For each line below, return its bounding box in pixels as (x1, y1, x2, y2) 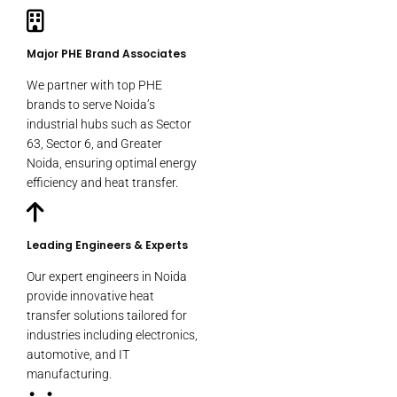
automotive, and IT (27, 347, 129, 362)
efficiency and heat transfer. (27, 175, 178, 191)
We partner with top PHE (27, 78, 162, 93)
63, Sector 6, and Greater (27, 136, 162, 152)
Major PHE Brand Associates (27, 46, 186, 62)
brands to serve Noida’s (27, 97, 155, 113)
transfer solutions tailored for (27, 308, 187, 323)
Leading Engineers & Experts (27, 237, 188, 253)
